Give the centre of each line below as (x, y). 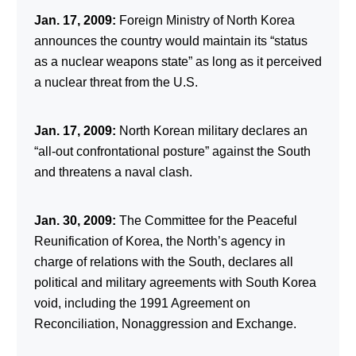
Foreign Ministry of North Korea (205, 20)
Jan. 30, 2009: (75, 220)
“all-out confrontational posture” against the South (172, 151)
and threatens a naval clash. (113, 172)
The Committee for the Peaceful (206, 220)
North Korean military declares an (211, 130)
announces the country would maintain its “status (170, 41)
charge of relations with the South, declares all (163, 261)
